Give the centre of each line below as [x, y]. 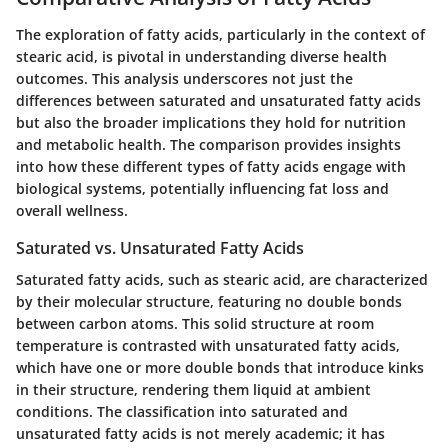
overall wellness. [72, 210]
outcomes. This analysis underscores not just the [184, 78]
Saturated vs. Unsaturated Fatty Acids [160, 248]
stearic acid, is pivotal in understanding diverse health [201, 56]
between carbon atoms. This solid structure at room [195, 324]
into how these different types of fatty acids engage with [211, 166]
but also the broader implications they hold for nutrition [211, 122]
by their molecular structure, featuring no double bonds [209, 302]
